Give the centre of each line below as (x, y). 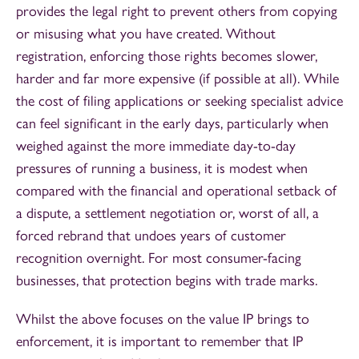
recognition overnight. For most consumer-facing (159, 258)
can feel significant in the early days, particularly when (172, 123)
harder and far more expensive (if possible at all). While (177, 78)
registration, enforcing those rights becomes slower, (167, 56)
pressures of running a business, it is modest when (162, 168)
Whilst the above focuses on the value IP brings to (163, 319)
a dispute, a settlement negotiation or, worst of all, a (167, 213)
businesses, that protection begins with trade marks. (167, 280)
